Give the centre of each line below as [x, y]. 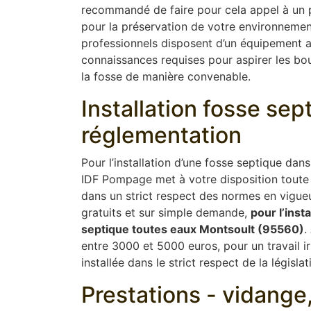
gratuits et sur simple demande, [166, 213]
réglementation [161, 135]
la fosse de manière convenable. [166, 77]
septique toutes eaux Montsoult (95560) [193, 229]
